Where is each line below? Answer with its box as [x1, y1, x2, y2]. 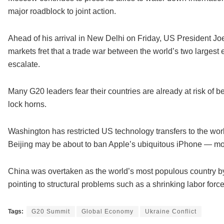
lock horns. [7, 100, 46, 109]
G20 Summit [31, 208, 70, 215]
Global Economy [81, 208, 133, 215]
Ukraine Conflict [144, 208, 196, 215]
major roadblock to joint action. [7, 7, 116, 16]
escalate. [7, 60, 40, 69]
